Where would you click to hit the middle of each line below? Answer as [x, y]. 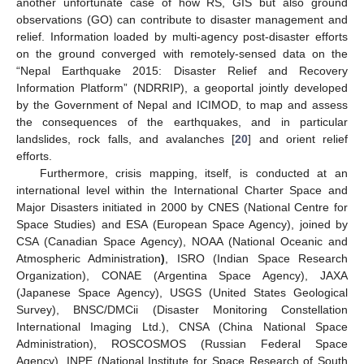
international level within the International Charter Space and [182, 191]
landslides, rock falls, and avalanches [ [126, 139]
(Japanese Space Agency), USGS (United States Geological [182, 293]
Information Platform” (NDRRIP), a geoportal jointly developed [182, 88]
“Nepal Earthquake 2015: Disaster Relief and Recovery [182, 71]
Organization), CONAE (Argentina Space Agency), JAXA [182, 276]
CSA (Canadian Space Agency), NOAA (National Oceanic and [182, 242]
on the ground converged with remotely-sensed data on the [182, 54]
